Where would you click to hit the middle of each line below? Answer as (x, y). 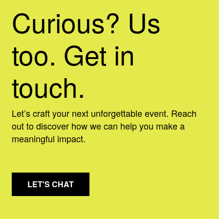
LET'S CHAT (51, 184)
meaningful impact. (49, 138)
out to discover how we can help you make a (98, 126)
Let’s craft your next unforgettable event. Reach (104, 113)
